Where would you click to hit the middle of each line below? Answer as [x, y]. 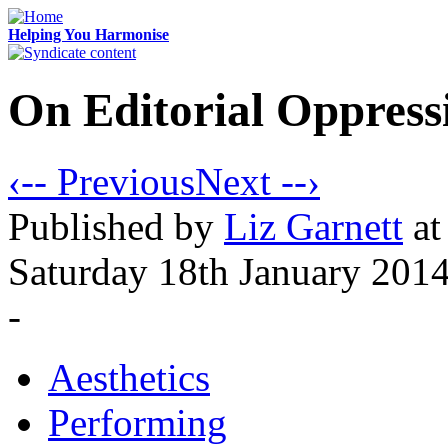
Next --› [257, 181]
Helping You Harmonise [88, 34]
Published [91, 226]
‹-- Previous [101, 181]
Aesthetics [129, 377]
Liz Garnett [313, 226]
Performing [137, 422]
